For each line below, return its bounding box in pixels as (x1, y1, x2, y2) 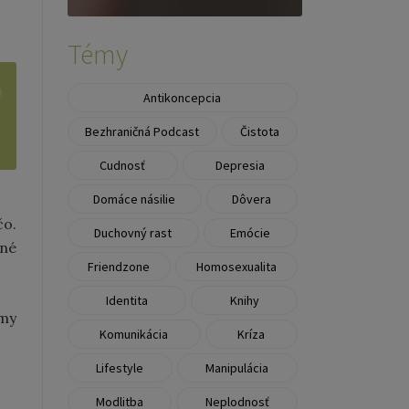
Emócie (230, 224, 271, 241)
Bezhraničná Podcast (85, 122, 200, 140)
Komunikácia (100, 325, 169, 342)
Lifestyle (96, 359, 144, 376)
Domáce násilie (93, 190, 176, 207)
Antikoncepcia (143, 89, 222, 106)
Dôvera (232, 190, 272, 207)
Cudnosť (100, 156, 146, 173)
